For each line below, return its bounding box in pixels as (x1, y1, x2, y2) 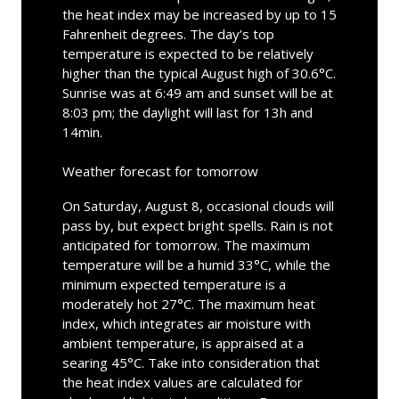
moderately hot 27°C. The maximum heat (61, 294, 315, 313)
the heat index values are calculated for (61, 372, 303, 391)
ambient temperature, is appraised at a (61, 333, 304, 352)
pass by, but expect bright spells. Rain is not (61, 216, 333, 234)
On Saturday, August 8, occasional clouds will (61, 196, 334, 215)
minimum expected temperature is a (61, 274, 286, 293)
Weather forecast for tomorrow (61, 161, 258, 180)
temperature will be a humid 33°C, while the (61, 255, 330, 273)
